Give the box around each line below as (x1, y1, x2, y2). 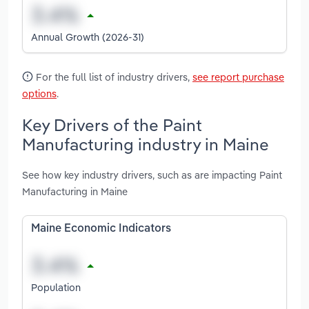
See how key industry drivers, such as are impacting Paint (22, 168, 282, 182)
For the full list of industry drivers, (33, 70, 192, 83)
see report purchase (192, 70, 284, 83)
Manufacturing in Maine (22, 185, 128, 199)
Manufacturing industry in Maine (22, 133, 269, 154)
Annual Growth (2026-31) (31, 30, 144, 43)
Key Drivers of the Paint (22, 114, 202, 135)
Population (31, 280, 81, 294)
